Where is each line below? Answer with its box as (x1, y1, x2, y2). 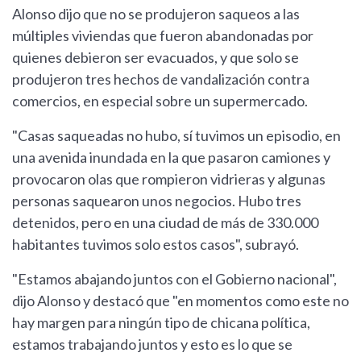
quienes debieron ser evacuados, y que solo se (12, 48, 299, 67)
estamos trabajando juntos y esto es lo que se (12, 335, 293, 354)
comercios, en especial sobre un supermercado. (12, 92, 308, 110)
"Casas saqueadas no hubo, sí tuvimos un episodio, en (12, 127, 341, 145)
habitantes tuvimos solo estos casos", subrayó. (12, 235, 299, 254)
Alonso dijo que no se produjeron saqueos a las (12, 5, 300, 23)
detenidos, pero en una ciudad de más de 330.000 (12, 214, 318, 232)
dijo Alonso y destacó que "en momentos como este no (12, 292, 349, 310)
